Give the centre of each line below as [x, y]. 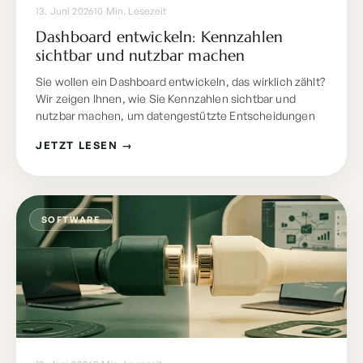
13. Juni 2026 [65, 11]
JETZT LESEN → [85, 145]
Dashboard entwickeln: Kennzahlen [160, 37]
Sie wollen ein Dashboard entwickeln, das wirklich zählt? [180, 81]
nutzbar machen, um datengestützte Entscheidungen [175, 115]
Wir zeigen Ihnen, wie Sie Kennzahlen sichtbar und [166, 98]
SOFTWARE [71, 220]
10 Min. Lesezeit [131, 11]
